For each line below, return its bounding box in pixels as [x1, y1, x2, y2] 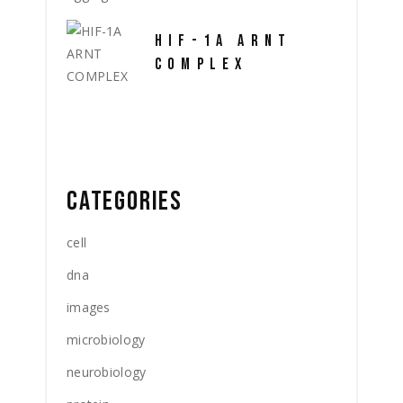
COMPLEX [155, 54, 248, 74]
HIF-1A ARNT [155, 31, 292, 50]
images [67, 299, 111, 316]
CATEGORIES [67, 185, 183, 218]
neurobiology [67, 363, 147, 381]
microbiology [67, 331, 146, 348]
